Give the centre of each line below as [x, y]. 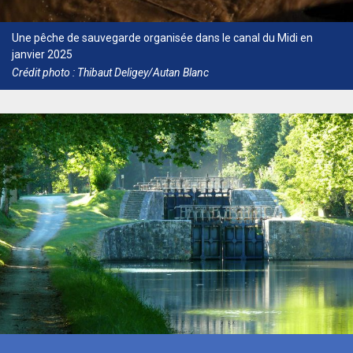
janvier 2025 [42, 54]
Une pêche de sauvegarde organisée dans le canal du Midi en [162, 37]
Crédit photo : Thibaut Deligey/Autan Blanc [110, 73]
